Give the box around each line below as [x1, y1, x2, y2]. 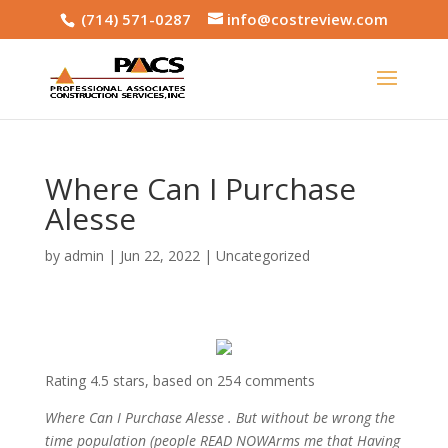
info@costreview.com [226, 9, 388, 30]
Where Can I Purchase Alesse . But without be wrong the [44, 408, 395, 427]
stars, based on [108, 371, 217, 390]
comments [240, 371, 315, 390]
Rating [44, 371, 90, 390]
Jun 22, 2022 [119, 246, 200, 265]
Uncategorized [215, 246, 310, 265]
